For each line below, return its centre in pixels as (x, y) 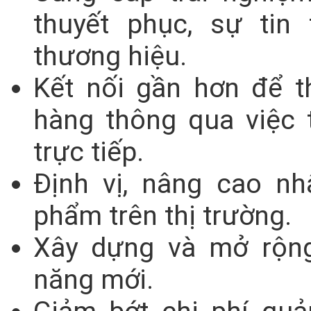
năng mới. (93, 279)
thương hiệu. (110, 56)
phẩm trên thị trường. (162, 216)
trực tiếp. (89, 152)
